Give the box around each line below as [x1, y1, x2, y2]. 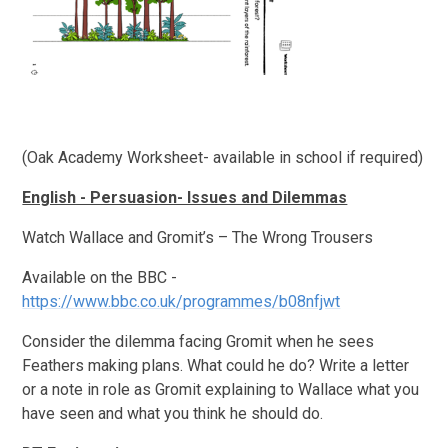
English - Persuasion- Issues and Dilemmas [22, 187, 348, 207]
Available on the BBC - [22, 267, 178, 287]
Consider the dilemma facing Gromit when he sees [22, 331, 375, 351]
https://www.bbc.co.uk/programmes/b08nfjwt [22, 291, 341, 311]
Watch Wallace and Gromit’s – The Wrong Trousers [22, 227, 374, 247]
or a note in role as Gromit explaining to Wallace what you [22, 379, 420, 399]
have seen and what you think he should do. [22, 403, 324, 423]
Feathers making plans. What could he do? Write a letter [22, 355, 410, 375]
